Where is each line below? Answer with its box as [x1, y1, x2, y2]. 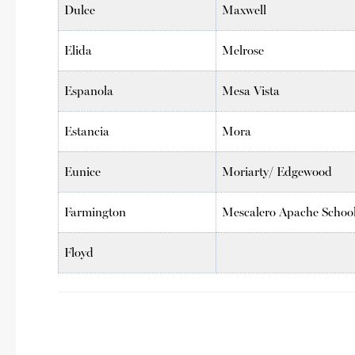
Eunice [64, 163, 101, 179]
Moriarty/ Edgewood [222, 163, 333, 179]
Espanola [64, 82, 114, 98]
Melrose [222, 42, 265, 58]
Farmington [64, 204, 127, 219]
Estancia [64, 123, 110, 139]
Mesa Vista [222, 82, 281, 98]
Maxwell [222, 2, 267, 17]
